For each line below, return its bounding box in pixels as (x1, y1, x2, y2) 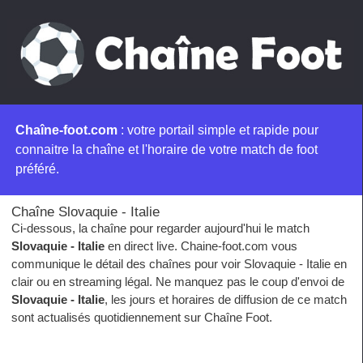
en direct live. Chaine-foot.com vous (105, 238, 297, 253)
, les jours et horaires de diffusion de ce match (105, 292, 347, 306)
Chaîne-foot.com (15, 122, 117, 137)
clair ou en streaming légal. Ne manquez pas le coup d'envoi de (11, 274, 344, 288)
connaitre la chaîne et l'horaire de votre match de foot (15, 142, 318, 156)
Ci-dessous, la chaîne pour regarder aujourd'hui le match (11, 220, 310, 235)
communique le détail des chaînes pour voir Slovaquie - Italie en (11, 256, 347, 271)
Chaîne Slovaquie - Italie (11, 203, 160, 220)
